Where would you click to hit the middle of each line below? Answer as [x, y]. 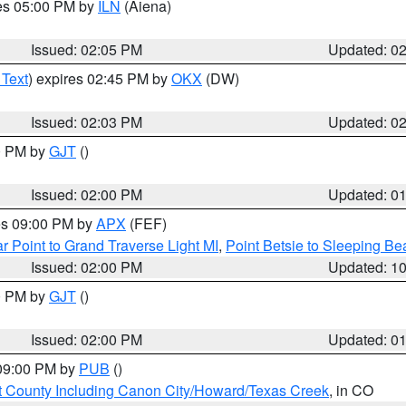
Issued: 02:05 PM [87, 49]
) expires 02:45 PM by [100, 78]
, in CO [351, 390]
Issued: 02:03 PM [87, 122]
